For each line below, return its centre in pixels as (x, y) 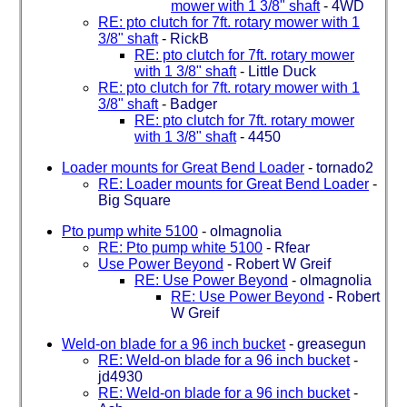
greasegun (332, 343)
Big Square (134, 200)
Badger (194, 104)
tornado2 (345, 167)
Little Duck (282, 71)
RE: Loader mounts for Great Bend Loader (233, 184)
